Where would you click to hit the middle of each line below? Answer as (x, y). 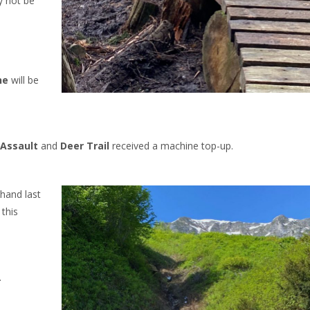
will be (24, 80)
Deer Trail (85, 146)
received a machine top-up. (171, 146)
